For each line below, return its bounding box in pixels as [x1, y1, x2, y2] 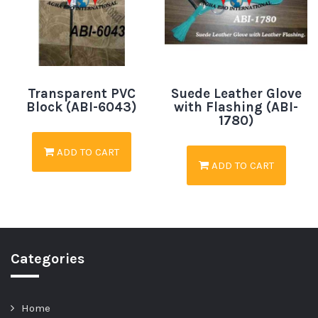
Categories [11, 250, 84, 267]
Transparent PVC [28, 85, 136, 102]
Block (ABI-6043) [26, 99, 138, 115]
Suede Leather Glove [170, 85, 302, 102]
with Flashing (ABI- [174, 99, 299, 115]
